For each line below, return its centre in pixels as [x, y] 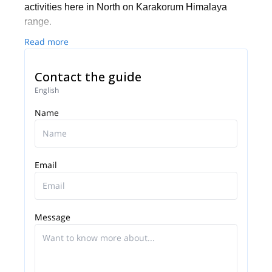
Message [53, 217]
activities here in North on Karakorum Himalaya [126, 7]
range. [38, 22]
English [47, 90]
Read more [46, 42]
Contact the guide [88, 77]
